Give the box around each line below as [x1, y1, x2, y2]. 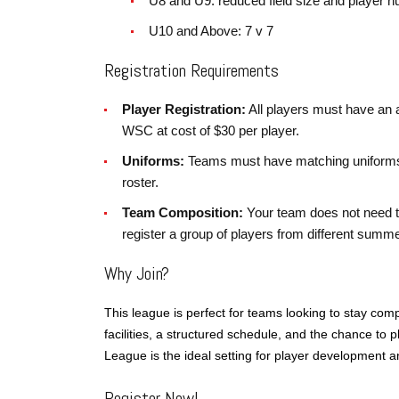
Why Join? [104, 262, 169, 285]
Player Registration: [122, 102, 246, 117]
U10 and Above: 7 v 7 [149, 23, 273, 38]
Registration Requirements [104, 59, 279, 82]
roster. [122, 175, 159, 190]
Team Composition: [122, 205, 243, 220]
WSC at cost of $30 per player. [122, 123, 299, 138]
